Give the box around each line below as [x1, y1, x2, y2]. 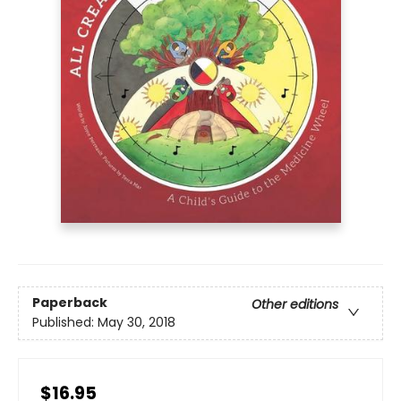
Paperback [32, 294, 107, 312]
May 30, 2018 [98, 313, 175, 332]
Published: [32, 313, 98, 332]
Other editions [252, 295, 338, 314]
